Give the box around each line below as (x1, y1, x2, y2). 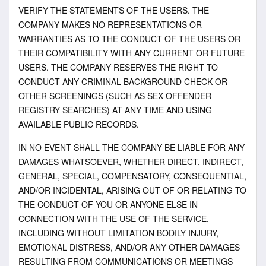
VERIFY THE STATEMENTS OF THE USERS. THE (18, 4, 209, 16)
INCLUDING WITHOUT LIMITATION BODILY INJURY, (18, 227, 218, 239)
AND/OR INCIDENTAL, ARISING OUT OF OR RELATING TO (18, 184, 246, 197)
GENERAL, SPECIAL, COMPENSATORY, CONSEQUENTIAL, (18, 170, 246, 182)
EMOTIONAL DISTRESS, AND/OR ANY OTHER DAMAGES (18, 241, 240, 254)
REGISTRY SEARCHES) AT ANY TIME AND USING (18, 103, 212, 116)
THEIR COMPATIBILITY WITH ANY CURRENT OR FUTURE (18, 46, 245, 59)
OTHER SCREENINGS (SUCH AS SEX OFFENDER (18, 89, 211, 102)
